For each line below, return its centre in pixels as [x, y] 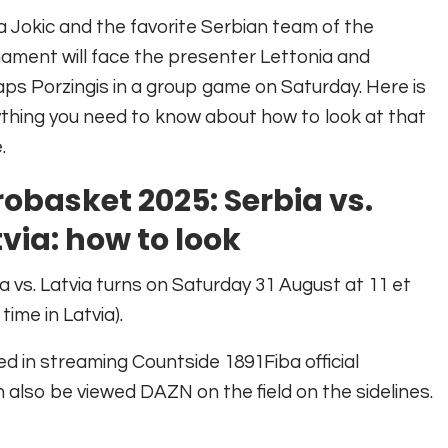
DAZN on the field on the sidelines [285, 392]
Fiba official [311, 362]
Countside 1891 [198, 362]
